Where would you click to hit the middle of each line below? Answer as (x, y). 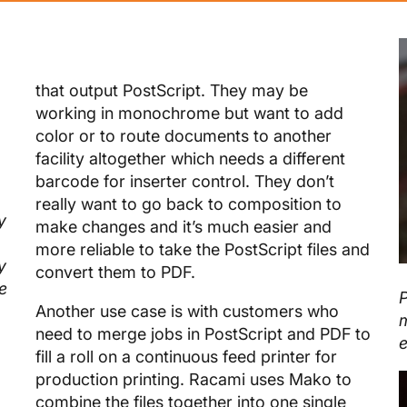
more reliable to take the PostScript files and (203, 249)
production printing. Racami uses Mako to (194, 379)
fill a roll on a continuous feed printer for (186, 356)
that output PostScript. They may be (172, 90)
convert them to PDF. (115, 272)
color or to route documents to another (184, 135)
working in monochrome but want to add (189, 113)
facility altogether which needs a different (190, 158)
